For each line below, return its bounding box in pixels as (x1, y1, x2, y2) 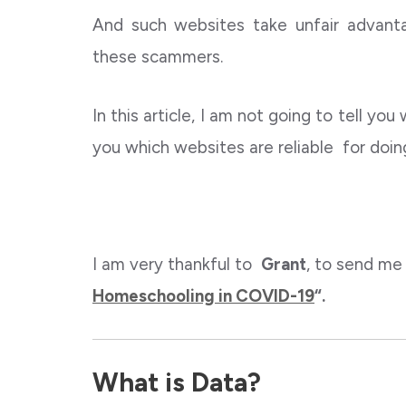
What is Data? (92, 366, 261, 398)
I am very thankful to (92, 254, 261, 275)
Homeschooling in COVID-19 (92, 285, 314, 306)
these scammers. (92, 46, 223, 67)
